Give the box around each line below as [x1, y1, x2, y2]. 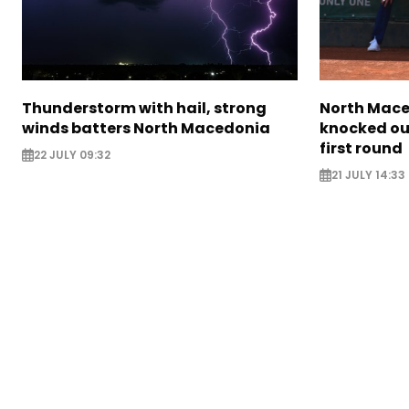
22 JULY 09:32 [34, 147, 110, 163]
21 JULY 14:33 [330, 167, 405, 184]
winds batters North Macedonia [22, 118, 270, 140]
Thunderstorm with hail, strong [22, 98, 267, 120]
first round [319, 138, 403, 160]
